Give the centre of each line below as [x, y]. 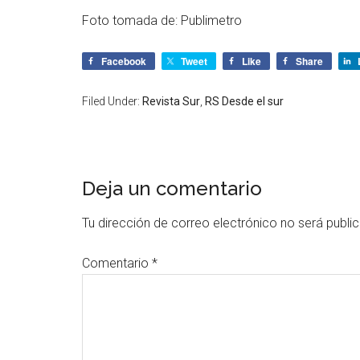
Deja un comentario [172, 188]
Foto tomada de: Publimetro [162, 20]
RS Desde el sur [244, 101]
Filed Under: [112, 101]
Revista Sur [171, 101]
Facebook [124, 61]
